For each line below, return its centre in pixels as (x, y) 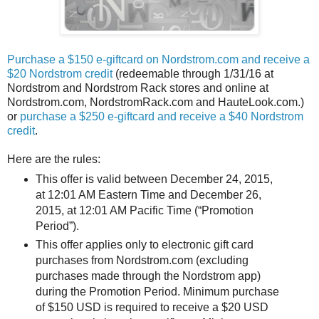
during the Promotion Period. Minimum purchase (157, 292)
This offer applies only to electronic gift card (144, 245)
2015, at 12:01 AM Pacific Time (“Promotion (144, 211)
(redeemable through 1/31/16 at (193, 73)
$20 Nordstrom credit (60, 73)
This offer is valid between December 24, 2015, (154, 179)
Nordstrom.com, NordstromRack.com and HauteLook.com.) (156, 102)
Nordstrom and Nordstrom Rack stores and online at (138, 88)
